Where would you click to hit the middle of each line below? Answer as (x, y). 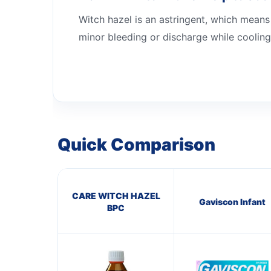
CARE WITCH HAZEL (116, 195)
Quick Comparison (136, 144)
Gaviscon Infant (232, 201)
